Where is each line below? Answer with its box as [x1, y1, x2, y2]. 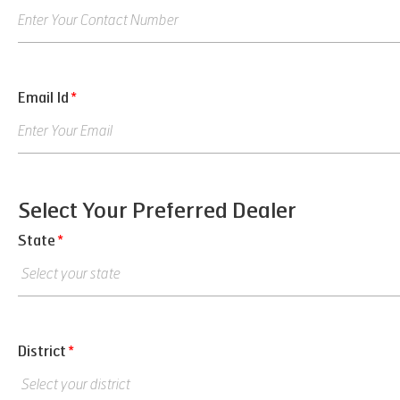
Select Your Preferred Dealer [18, 198, 296, 223]
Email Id [18, 89, 69, 106]
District [18, 343, 66, 360]
